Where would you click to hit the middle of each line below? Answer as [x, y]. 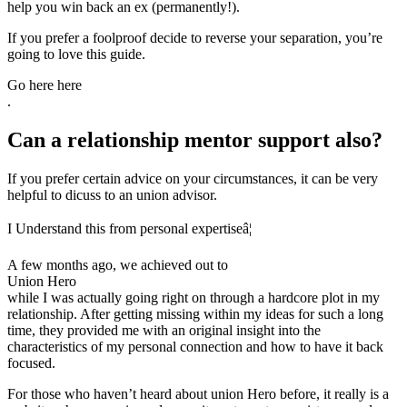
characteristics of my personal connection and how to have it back [195, 347]
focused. [31, 363]
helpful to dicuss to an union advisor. [112, 195]
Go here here [45, 85]
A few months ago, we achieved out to [118, 265]
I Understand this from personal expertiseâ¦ [129, 228]
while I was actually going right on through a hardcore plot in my [194, 298]
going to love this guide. [76, 55]
